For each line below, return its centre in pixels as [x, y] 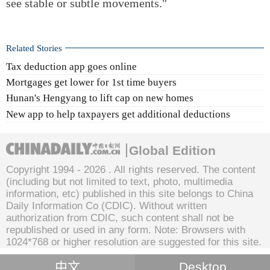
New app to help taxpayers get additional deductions [118, 114]
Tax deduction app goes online [71, 66]
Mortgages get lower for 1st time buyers [91, 83]
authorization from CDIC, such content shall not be [120, 218]
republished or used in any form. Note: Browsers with [126, 230]
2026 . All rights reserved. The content [170, 170]
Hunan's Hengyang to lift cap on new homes [100, 98]
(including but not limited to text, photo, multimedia [119, 182]
